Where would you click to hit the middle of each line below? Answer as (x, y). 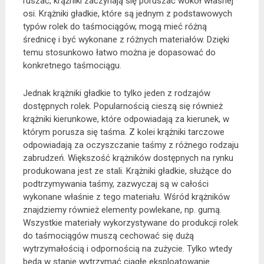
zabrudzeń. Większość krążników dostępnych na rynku (128, 158)
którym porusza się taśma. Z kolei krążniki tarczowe (123, 132)
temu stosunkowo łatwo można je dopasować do (119, 52)
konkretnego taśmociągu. (72, 65)
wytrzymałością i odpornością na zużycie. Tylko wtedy (127, 248)
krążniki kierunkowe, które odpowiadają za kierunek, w (126, 119)
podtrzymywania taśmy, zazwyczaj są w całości (115, 184)
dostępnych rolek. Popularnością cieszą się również (123, 106)
